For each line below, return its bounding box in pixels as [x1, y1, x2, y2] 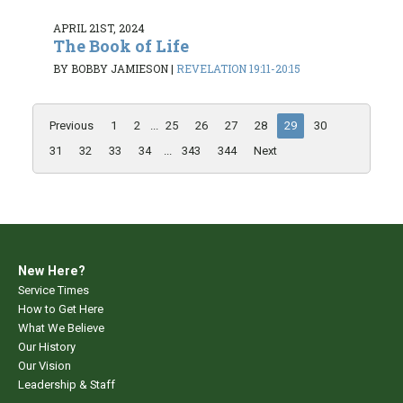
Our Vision [18, 359, 71, 373]
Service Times [18, 283, 89, 298]
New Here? [18, 264, 85, 279]
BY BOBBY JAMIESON [53, 61, 168, 76]
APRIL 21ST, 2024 [53, 20, 145, 35]
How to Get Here [18, 302, 103, 317]
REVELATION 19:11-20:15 [176, 61, 300, 76]
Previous [49, 119, 94, 133]
